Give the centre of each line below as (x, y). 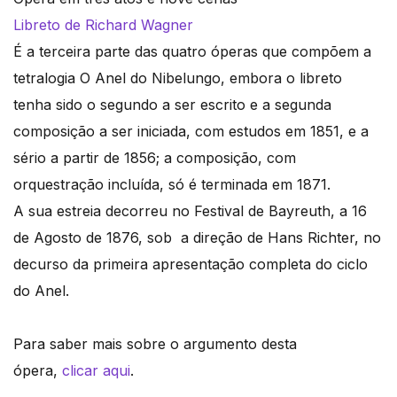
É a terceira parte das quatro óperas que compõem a (192, 52)
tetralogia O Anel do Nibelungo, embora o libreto (178, 78)
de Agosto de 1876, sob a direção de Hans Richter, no (197, 238)
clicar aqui (96, 371)
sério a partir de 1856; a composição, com (155, 158)
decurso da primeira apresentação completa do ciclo (191, 265)
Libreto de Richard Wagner (103, 25)
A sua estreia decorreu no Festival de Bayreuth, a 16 (190, 211)
